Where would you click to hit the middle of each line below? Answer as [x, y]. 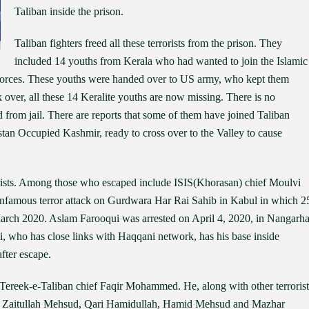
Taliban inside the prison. [69, 11]
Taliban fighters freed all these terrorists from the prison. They [148, 43]
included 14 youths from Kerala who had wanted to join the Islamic [161, 61]
